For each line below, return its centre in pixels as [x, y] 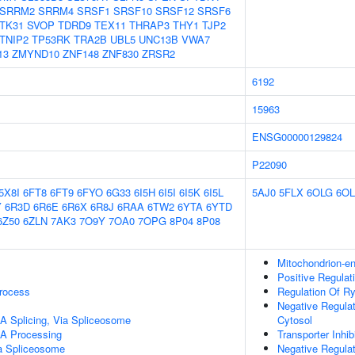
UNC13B [158, 39]
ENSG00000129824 [297, 137]
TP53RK [51, 39]
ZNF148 [81, 53]
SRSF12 [175, 11]
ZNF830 [120, 53]
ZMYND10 [36, 53]
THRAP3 [149, 25]
